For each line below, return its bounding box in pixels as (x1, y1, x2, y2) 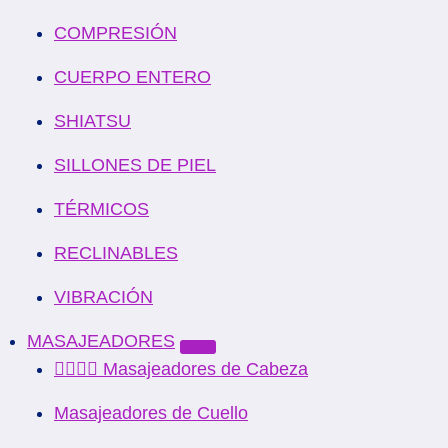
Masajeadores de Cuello (54, 403, 248, 423)
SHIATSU (54, 111, 131, 131)
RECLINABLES (54, 243, 178, 263)
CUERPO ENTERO (54, 67, 211, 87)
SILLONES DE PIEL (54, 155, 216, 175)
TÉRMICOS (54, 199, 149, 219)
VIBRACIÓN (54, 287, 153, 307)
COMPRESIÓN (54, 23, 177, 43)
